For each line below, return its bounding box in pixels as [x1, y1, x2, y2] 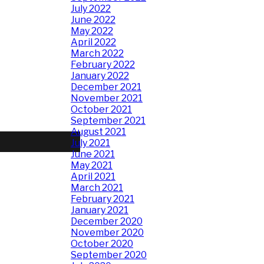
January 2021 [71, 204, 128, 216]
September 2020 [71, 249, 147, 260]
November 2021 [71, 93, 143, 104]
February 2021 [71, 193, 134, 204]
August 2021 [71, 126, 126, 137]
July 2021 [71, 137, 110, 148]
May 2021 [71, 160, 113, 171]
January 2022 [71, 70, 129, 81]
